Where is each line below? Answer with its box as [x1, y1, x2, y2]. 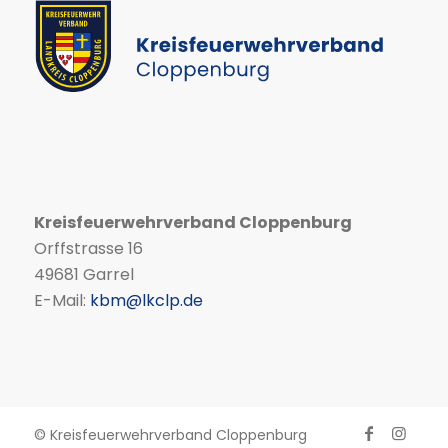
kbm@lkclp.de [89, 289, 203, 313]
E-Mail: [33, 289, 90, 313]
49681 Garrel [33, 263, 134, 287]
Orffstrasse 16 [33, 237, 143, 261]
